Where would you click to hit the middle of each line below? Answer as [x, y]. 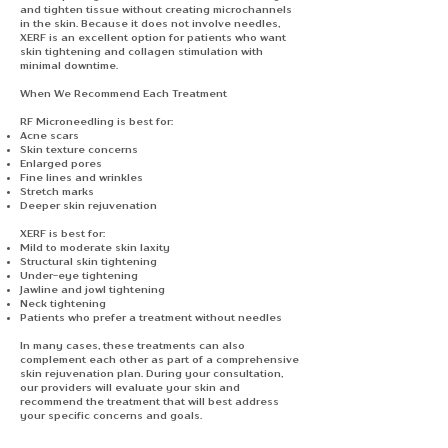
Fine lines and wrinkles [81, 177]
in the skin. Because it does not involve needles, [150, 23]
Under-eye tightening [79, 275]
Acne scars [49, 135]
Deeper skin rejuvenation [88, 205]
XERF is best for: [62, 233]
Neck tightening [63, 303]
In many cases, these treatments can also [132, 345]
